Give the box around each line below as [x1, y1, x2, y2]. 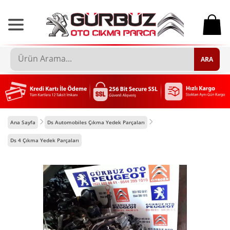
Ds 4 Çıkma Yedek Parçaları [10, 136, 79, 144]
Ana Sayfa [10, 118, 35, 126]
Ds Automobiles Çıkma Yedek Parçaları [47, 118, 145, 126]
